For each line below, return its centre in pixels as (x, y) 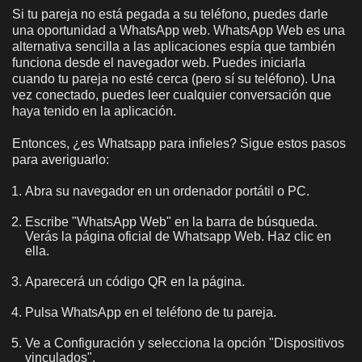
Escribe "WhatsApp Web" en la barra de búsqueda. (171, 221)
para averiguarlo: (61, 159)
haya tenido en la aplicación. (96, 111)
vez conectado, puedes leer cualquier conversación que (172, 95)
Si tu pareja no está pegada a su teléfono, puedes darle (170, 14)
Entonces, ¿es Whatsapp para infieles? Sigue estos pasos (179, 143)
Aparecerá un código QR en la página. (135, 281)
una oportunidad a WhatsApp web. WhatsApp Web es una (179, 30)
